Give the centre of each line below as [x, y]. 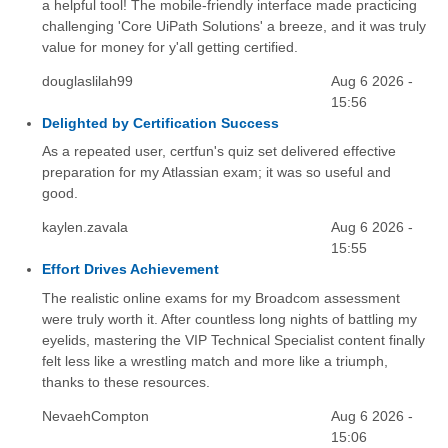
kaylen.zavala [84, 227]
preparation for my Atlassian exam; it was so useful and [216, 172]
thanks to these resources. [125, 381]
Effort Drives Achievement [130, 269]
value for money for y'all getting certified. [169, 47]
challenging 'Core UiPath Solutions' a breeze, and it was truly [233, 26]
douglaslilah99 [87, 81]
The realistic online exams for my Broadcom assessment [220, 297]
